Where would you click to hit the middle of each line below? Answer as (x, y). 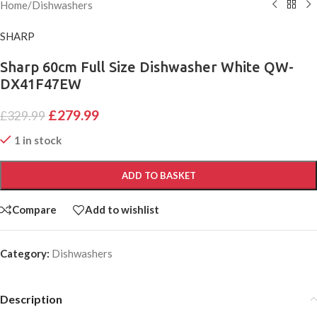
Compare (34, 210)
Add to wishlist (122, 210)
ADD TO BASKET (158, 175)
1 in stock (38, 140)
